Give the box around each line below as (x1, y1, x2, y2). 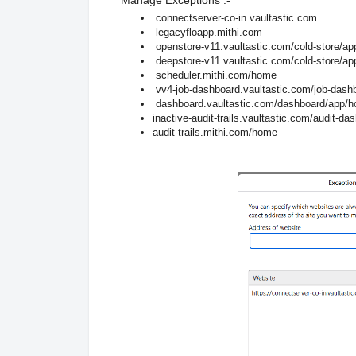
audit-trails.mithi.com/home (153, 126, 277, 138)
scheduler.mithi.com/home (153, 68, 277, 81)
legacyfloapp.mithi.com (153, 25, 262, 38)
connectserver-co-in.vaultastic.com (153, 11, 317, 24)
